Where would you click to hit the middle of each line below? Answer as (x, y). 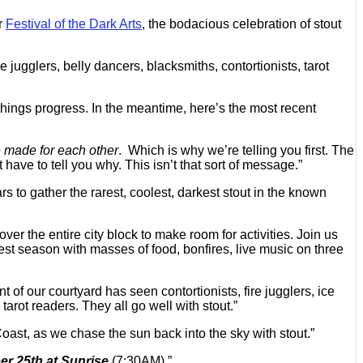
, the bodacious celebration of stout (241, 23)
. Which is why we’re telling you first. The (236, 150)
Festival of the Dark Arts (74, 23)
